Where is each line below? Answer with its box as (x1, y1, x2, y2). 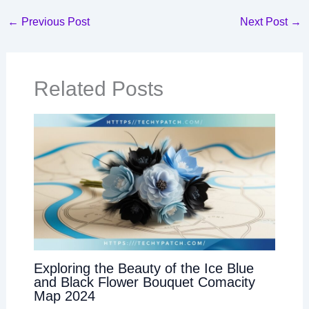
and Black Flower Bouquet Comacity (33, 274, 255, 290)
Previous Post (18, 15, 90, 28)
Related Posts (33, 77, 163, 100)
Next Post (240, 15, 291, 28)
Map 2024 (33, 288, 95, 303)
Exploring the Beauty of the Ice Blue (33, 260, 254, 276)
